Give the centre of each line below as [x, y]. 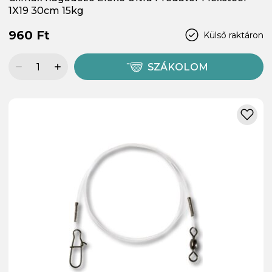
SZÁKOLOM [178, 67]
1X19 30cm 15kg [46, 11]
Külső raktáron [233, 35]
